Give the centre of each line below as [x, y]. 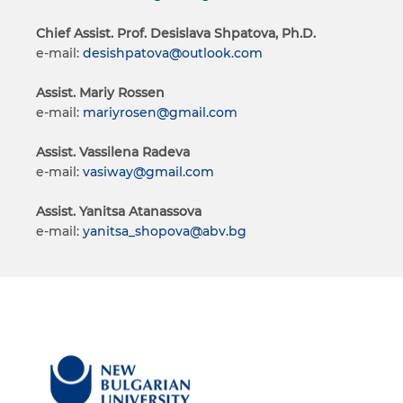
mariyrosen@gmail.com [160, 112]
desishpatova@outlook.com [173, 53]
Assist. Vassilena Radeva [113, 152]
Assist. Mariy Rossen [100, 93]
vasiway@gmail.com [148, 172]
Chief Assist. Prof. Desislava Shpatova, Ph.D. [176, 33]
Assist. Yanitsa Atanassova [119, 211]
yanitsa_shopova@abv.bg [165, 231]
